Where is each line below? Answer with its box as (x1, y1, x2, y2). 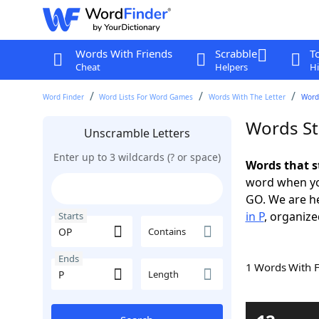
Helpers (214, 61, 248, 73)
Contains (148, 225, 186, 238)
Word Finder (42, 92, 84, 102)
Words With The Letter (209, 92, 286, 102)
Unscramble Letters (83, 125, 190, 141)
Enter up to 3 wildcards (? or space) (53, 150, 221, 164)
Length (148, 268, 179, 281)
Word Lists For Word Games (99, 92, 194, 102)
